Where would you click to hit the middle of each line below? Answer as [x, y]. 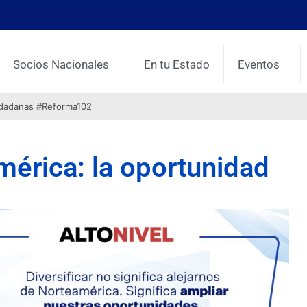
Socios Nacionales [61, 64]
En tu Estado [177, 64]
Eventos [259, 64]
